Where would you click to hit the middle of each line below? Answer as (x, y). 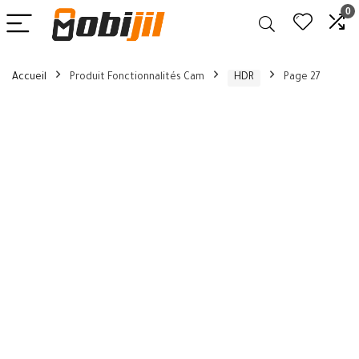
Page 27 (302, 78)
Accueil (29, 78)
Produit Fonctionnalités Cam (137, 78)
